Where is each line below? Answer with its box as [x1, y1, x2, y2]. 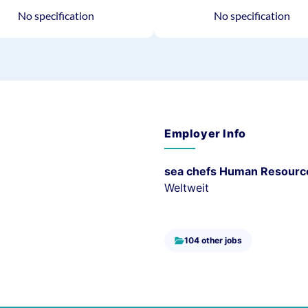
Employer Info [164, 126, 246, 140]
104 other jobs [184, 235, 242, 245]
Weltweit [164, 181, 209, 195]
